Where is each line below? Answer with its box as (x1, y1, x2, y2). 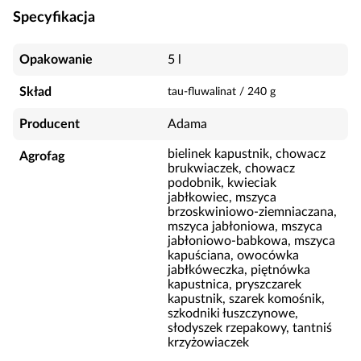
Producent (19, 118, 80, 131)
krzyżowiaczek (168, 336, 249, 349)
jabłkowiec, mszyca (168, 191, 276, 204)
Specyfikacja (13, 10, 95, 25)
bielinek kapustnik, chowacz (168, 147, 326, 160)
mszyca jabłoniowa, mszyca (168, 220, 322, 233)
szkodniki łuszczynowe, (168, 307, 298, 320)
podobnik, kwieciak (168, 176, 276, 189)
